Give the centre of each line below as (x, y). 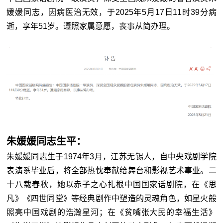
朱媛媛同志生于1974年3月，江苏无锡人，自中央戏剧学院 (111, 156)
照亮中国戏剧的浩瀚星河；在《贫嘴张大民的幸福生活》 (111, 212)
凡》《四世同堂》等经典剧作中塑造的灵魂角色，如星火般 (111, 198)
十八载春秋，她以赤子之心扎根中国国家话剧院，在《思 (111, 184)
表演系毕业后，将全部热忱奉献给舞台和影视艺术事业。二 (111, 170)
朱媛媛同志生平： (47, 141)
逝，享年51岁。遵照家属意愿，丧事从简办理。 (91, 26)
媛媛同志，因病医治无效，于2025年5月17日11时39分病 (111, 12)
